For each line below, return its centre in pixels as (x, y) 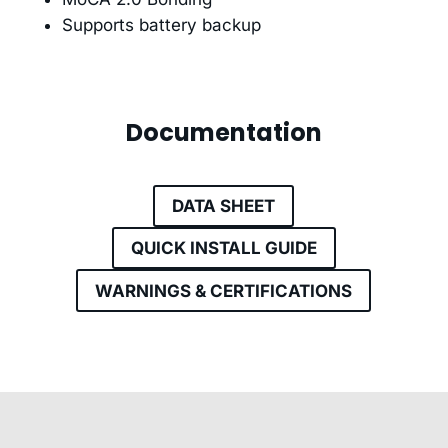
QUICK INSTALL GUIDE (223, 248)
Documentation (223, 133)
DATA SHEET (224, 206)
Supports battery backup (161, 25)
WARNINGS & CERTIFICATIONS (224, 290)
